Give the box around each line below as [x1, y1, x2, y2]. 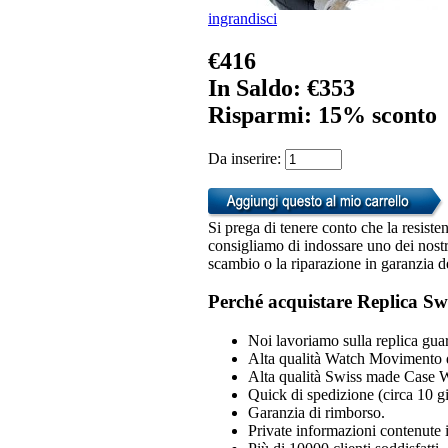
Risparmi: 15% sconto [208, 101, 437, 128]
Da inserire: [208, 149, 285, 167]
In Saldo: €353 [208, 74, 355, 101]
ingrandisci [208, 9, 277, 27]
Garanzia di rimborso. [248, 404, 385, 421]
